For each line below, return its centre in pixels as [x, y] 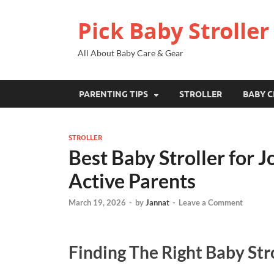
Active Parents [132, 181]
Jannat [157, 203]
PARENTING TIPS [113, 94]
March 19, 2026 [97, 203]
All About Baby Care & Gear [131, 53]
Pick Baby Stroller [173, 31]
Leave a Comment [211, 203]
